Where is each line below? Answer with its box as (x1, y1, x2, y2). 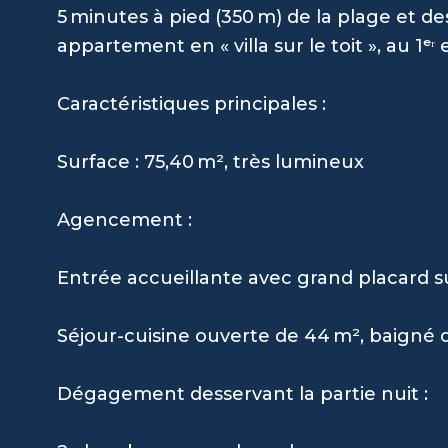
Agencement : (57, 208, 192, 231)
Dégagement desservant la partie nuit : (57, 382, 428, 405)
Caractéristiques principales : (57, 92, 326, 115)
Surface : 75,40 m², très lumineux (57, 150, 364, 173)
